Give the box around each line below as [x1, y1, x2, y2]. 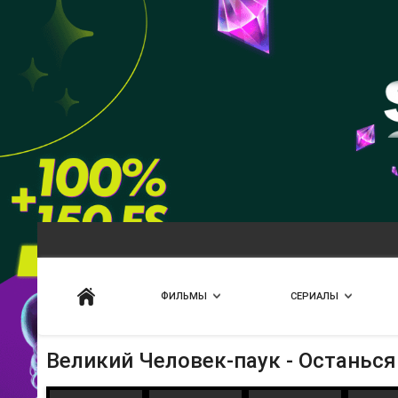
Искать [197, 275, 240, 290]
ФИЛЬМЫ [161, 291, 207, 302]
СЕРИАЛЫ [291, 291, 338, 302]
